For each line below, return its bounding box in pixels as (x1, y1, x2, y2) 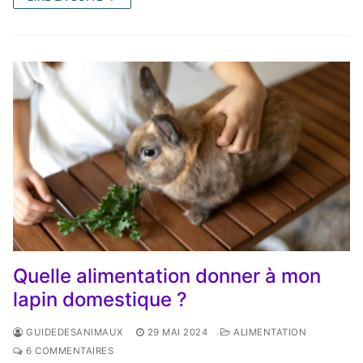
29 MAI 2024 (147, 326, 207, 338)
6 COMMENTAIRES (23, 344, 113, 357)
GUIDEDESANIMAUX (23, 326, 123, 338)
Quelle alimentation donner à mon (13, 263, 321, 288)
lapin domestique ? (13, 287, 187, 311)
